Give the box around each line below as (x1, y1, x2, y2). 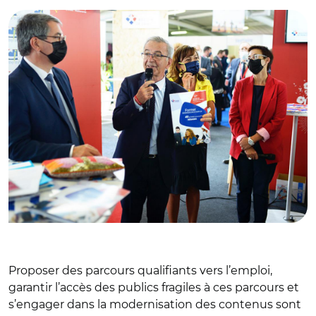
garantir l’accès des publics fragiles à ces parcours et (8, 280, 299, 294)
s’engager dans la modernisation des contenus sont (8, 297, 301, 311)
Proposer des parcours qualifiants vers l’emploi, (8, 263, 272, 277)
